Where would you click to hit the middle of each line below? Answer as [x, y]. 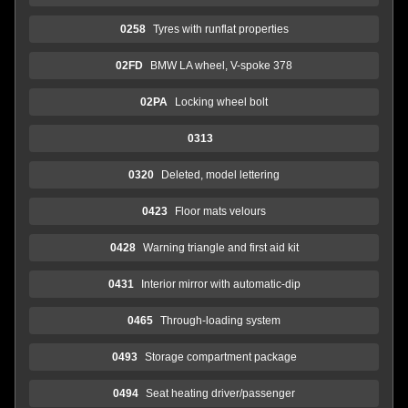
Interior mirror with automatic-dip [220, 284]
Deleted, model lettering [220, 174]
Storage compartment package [220, 357]
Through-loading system [220, 320]
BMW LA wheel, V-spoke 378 [221, 65]
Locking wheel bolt [221, 102]
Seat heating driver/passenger [220, 393]
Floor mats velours [220, 211]
